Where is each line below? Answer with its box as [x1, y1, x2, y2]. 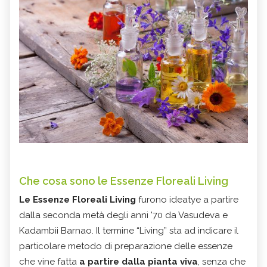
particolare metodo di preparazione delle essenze [19, 240, 232, 252]
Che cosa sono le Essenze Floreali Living [19, 174, 228, 187]
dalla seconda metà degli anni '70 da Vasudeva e [19, 209, 228, 221]
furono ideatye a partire [136, 194, 238, 205]
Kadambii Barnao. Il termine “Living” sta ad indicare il [19, 225, 238, 236]
